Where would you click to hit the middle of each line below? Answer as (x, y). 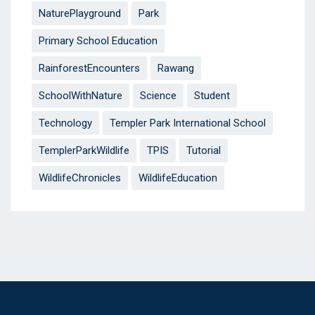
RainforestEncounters (89, 69)
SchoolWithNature (81, 96)
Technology (65, 123)
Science (158, 96)
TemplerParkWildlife (84, 151)
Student (212, 96)
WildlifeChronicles (80, 178)
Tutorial (204, 151)
